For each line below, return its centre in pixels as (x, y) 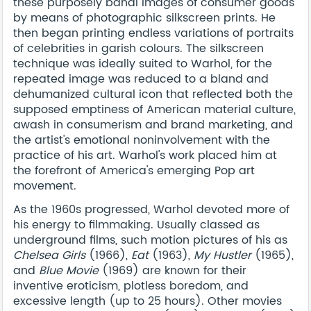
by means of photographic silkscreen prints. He (144, 18)
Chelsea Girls (49, 255)
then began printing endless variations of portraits (153, 33)
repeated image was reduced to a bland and (141, 79)
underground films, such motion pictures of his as (150, 240)
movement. (45, 186)
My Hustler (222, 255)
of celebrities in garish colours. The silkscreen (138, 48)
